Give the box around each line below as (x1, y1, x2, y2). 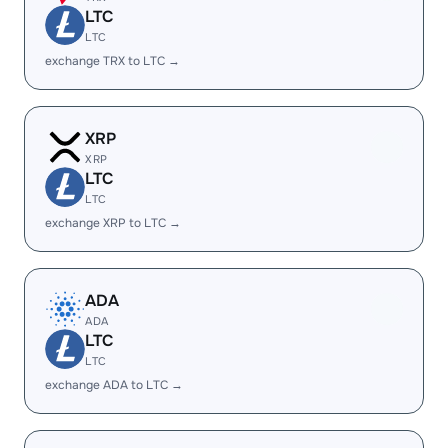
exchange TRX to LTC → (45, 53, 180, 69)
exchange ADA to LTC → (45, 377, 183, 393)
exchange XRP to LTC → (45, 215, 181, 231)
